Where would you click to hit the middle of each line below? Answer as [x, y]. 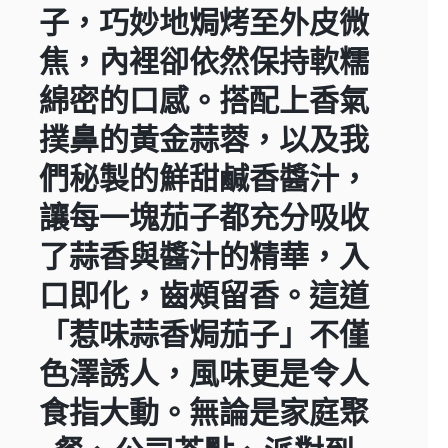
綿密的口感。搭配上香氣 [204, 101]
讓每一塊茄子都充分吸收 [204, 218]
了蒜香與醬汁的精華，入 [204, 257]
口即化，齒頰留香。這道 [204, 296]
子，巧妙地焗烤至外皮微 [204, 23]
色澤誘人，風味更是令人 [204, 374]
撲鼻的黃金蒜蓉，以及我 [204, 140]
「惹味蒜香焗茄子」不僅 [204, 335]
